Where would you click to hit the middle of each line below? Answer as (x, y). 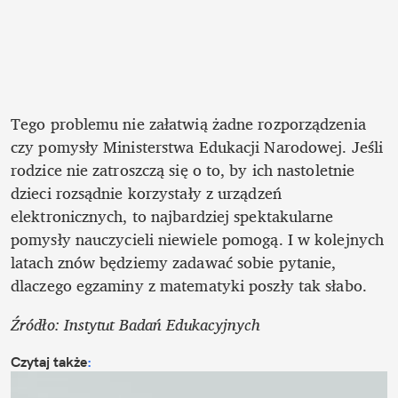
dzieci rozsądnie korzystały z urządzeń (146, 193)
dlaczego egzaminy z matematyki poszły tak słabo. (189, 286)
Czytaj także (49, 362)
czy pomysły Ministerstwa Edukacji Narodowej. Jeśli (197, 147)
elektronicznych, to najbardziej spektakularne (172, 216)
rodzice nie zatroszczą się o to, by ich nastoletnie (183, 170)
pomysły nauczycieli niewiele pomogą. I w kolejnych (198, 239)
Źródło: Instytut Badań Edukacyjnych (135, 325)
